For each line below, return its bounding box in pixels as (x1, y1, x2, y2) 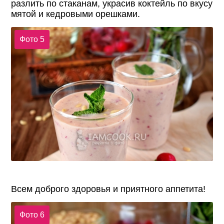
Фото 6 (19, 210, 44, 219)
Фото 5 (19, 35, 44, 44)
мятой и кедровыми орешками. (11, 9, 140, 19)
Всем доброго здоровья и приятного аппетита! (11, 184, 206, 194)
